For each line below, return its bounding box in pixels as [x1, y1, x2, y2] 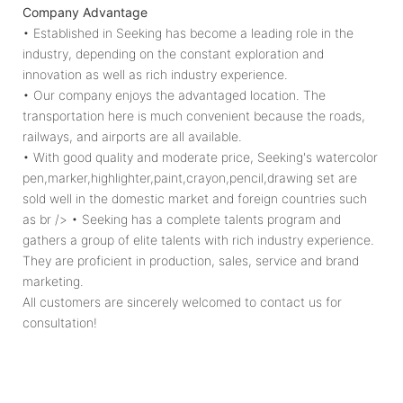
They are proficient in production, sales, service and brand [22, 252, 359, 268]
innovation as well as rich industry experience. [22, 66, 288, 82]
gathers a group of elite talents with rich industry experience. [22, 231, 374, 247]
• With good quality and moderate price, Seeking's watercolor [22, 148, 378, 165]
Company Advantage [22, 4, 148, 20]
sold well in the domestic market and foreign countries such [22, 190, 367, 206]
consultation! [22, 314, 97, 330]
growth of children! [160, 11, 243, 22]
